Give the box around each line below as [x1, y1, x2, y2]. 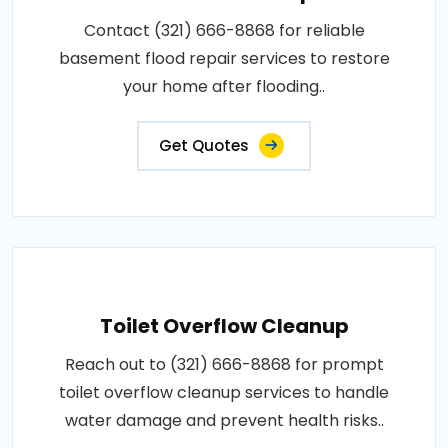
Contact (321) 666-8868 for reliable [83, 18, 365, 42]
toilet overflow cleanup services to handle [59, 380, 389, 404]
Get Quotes [159, 134, 249, 156]
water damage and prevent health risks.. [64, 408, 384, 432]
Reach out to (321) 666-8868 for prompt [64, 352, 384, 376]
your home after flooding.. [123, 74, 325, 98]
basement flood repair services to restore [58, 46, 390, 70]
